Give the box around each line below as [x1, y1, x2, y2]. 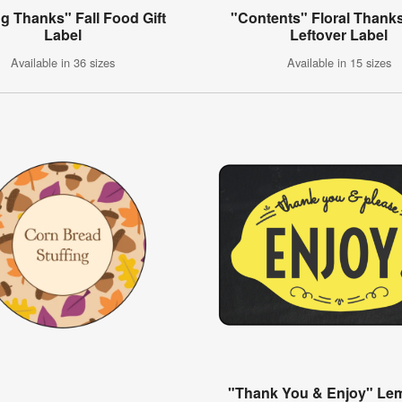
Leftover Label [290, 24, 389, 46]
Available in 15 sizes [286, 54, 391, 72]
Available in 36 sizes [10, 54, 115, 72]
